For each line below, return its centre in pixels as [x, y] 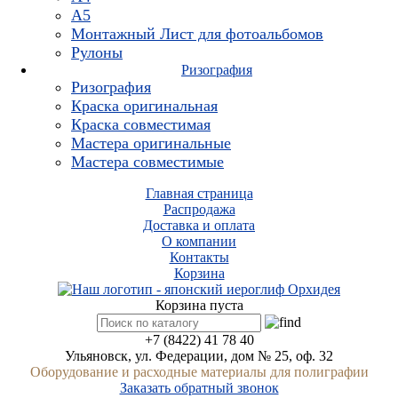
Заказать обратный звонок [199, 387]
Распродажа [199, 209]
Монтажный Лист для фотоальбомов [197, 33]
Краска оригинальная [144, 105]
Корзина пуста [199, 305]
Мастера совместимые [147, 161]
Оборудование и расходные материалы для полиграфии [199, 371]
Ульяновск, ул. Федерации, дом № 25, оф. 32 [199, 355]
